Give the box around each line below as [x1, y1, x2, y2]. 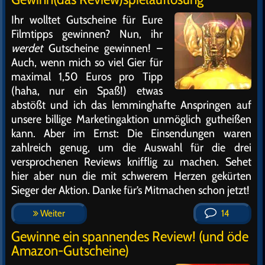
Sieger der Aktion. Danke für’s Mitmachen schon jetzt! [11, 183, 250, 197]
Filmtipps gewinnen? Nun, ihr [11, 27, 163, 41]
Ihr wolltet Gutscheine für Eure [11, 12, 163, 27]
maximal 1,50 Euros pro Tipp [11, 69, 163, 83]
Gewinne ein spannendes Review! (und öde [11, 228, 248, 245]
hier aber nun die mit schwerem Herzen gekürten [11, 169, 251, 183]
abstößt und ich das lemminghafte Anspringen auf [11, 98, 251, 112]
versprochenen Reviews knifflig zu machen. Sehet [11, 154, 251, 169]
